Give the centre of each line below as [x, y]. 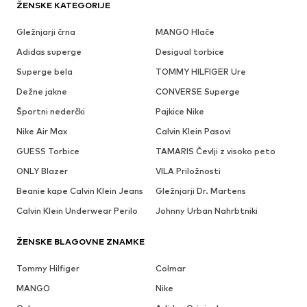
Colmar [170, 269]
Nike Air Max [42, 132]
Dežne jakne [42, 92]
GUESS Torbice [48, 151]
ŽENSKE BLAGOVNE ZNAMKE [81, 242]
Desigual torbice [189, 52]
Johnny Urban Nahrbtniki [206, 211]
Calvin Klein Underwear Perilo [77, 211]
